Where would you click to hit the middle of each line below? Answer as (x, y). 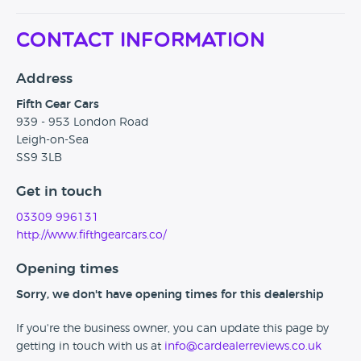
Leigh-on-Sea (52, 141)
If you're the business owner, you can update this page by (172, 329)
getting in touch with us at (90, 347)
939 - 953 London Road (83, 123)
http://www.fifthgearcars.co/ (91, 236)
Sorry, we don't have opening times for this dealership (170, 295)
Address (44, 79)
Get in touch (59, 192)
